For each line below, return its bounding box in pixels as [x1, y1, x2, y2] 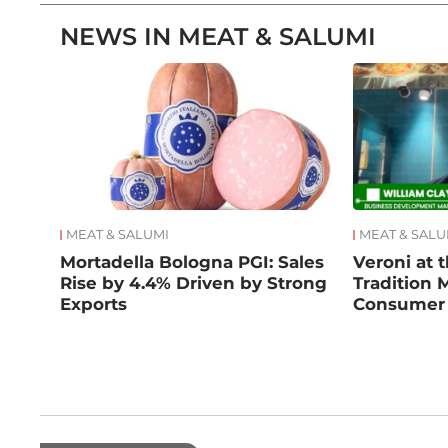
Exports [60, 294, 128, 315]
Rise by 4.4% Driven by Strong [60, 273, 328, 294]
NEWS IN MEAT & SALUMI [60, 22, 377, 52]
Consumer [352, 294, 445, 315]
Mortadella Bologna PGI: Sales [60, 252, 325, 273]
